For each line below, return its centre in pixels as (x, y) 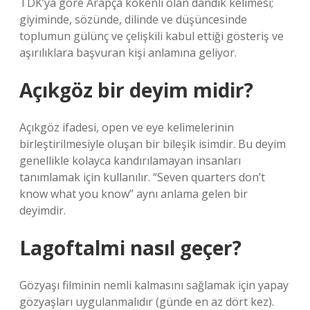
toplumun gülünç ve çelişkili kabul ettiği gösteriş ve (152, 36)
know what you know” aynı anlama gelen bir (134, 194)
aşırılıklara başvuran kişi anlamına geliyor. (128, 53)
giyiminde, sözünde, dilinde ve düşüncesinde (133, 19)
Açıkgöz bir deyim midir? (136, 90)
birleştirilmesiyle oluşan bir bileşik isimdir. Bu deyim (153, 144)
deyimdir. (43, 210)
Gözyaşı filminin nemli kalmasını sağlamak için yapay (154, 285)
